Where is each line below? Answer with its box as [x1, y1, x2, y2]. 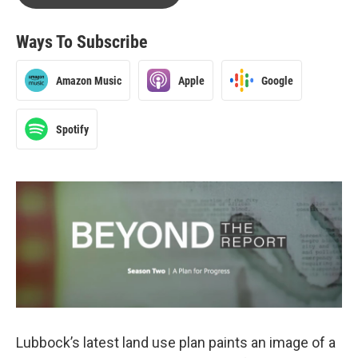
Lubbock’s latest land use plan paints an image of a [16, 334, 336, 352]
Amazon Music [56, 74, 121, 87]
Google [261, 74, 293, 87]
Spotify [56, 122, 89, 136]
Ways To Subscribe [16, 32, 148, 52]
